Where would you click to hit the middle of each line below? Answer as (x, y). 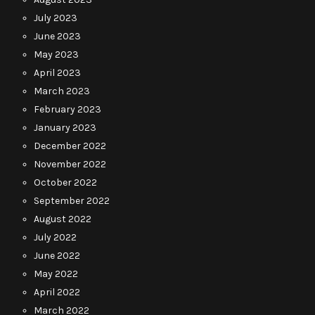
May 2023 (56, 54)
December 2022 (70, 146)
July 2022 (55, 237)
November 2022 (70, 164)
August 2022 (63, 219)
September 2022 (72, 200)
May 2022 (56, 274)
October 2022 (65, 182)
